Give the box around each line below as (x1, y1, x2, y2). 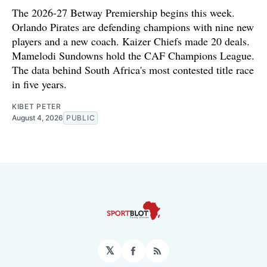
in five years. (12, 76, 67, 91)
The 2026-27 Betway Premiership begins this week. (12, 5, 235, 20)
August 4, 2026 (12, 113, 63, 122)
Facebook (132, 249, 184, 262)
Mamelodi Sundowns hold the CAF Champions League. (12, 48, 254, 63)
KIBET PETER (12, 101, 61, 111)
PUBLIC (66, 113, 95, 122)
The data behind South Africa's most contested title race (12, 62, 254, 77)
